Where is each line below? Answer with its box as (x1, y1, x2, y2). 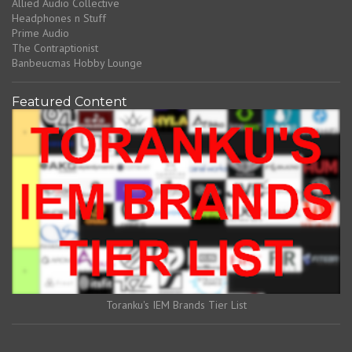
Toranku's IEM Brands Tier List (105, 298, 247, 313)
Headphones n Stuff (12, 10, 106, 25)
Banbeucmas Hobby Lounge (12, 55, 142, 70)
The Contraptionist (12, 40, 98, 55)
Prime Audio (12, 25, 69, 40)
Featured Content (12, 93, 127, 109)
